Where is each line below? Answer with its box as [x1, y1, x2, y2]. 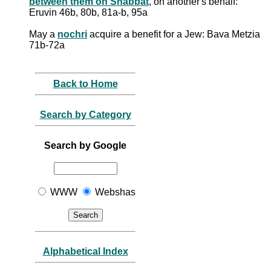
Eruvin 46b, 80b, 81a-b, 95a [29, 7, 148, 18]
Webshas [93, 186, 135, 197]
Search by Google [44, 140, 126, 151]
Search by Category [39, 109, 131, 120]
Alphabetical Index [42, 246, 128, 256]
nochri [57, 28, 87, 39]
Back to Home [53, 78, 118, 89]
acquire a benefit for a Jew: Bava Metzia [87, 28, 260, 39]
